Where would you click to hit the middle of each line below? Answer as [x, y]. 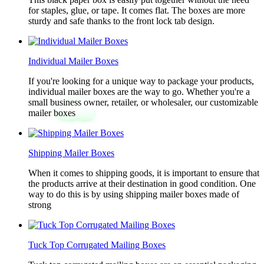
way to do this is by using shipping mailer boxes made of [134, 194]
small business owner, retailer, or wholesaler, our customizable [143, 102]
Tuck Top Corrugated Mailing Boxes [97, 245]
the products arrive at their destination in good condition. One [142, 184]
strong [40, 205]
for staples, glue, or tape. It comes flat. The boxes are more [137, 10]
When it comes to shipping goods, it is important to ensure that [144, 173]
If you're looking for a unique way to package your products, [141, 81]
